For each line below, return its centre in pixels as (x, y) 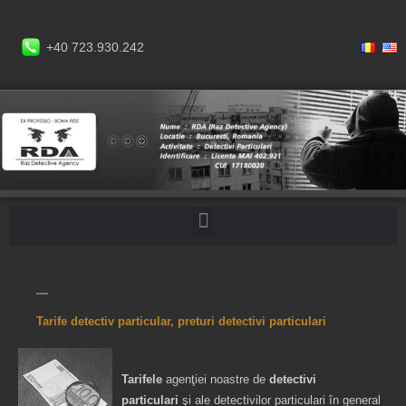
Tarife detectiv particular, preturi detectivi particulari (181, 321)
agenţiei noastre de (216, 379)
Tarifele (142, 379)
